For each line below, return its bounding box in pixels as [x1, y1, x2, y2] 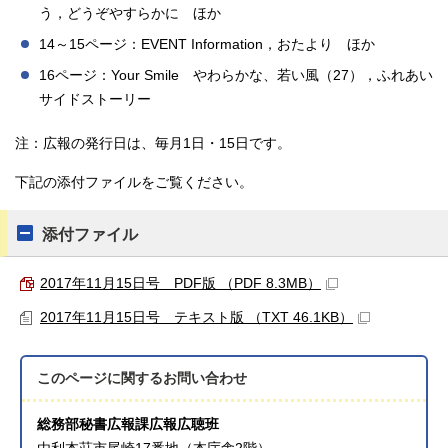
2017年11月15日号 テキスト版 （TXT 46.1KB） [40, 310, 353, 325]
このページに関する [37, 371, 164, 386]
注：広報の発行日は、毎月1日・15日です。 [15, 136, 291, 151]
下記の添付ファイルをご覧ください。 [15, 175, 253, 190]
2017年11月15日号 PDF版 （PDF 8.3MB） [40, 276, 321, 291]
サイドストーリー [39, 92, 151, 107]
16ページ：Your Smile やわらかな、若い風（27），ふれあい [39, 68, 433, 83]
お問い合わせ [163, 371, 248, 386]
